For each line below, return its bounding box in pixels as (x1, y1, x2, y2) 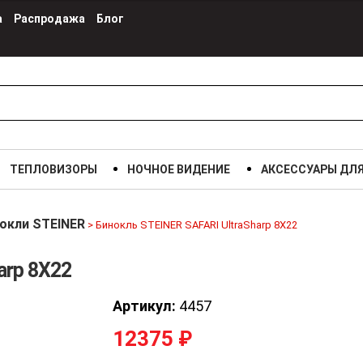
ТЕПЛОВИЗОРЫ (9, 163, 97, 176)
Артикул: (113, 297, 176, 314)
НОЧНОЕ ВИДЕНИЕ (127, 163, 231, 176)
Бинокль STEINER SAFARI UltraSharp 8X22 (96, 219, 297, 231)
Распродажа (14, 12, 85, 25)
